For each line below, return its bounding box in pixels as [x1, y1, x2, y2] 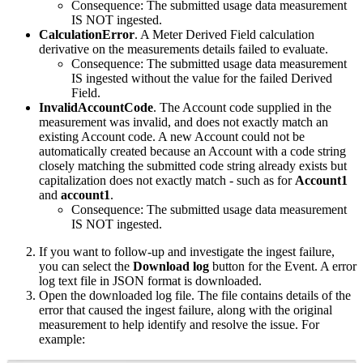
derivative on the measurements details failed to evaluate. [39, 41, 328, 56]
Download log [133, 258, 209, 273]
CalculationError [39, 27, 135, 41]
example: [39, 331, 85, 346]
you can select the [39, 258, 133, 273]
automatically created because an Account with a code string [39, 143, 346, 158]
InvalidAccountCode [39, 100, 153, 114]
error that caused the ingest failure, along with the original [39, 302, 332, 317]
